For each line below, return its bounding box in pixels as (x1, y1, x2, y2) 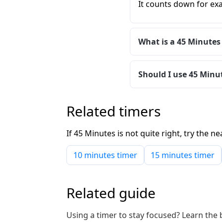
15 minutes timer (151, 149, 215, 161)
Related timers (66, 102, 161, 121)
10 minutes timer (73, 149, 137, 161)
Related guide (66, 183, 156, 203)
